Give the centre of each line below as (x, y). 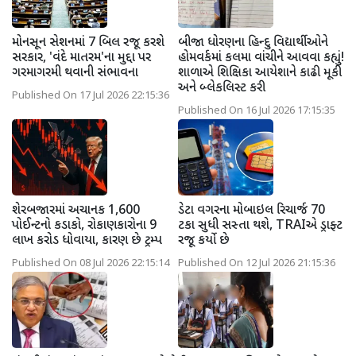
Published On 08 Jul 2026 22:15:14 (91, 263)
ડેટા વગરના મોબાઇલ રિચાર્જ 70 (252, 211)
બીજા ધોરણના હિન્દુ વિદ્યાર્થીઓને (253, 43)
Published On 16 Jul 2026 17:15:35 (257, 111)
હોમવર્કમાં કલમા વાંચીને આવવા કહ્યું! (261, 58)
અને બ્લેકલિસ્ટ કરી (222, 88)
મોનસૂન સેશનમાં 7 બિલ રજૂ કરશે (88, 43)
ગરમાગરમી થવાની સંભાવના (75, 73)
